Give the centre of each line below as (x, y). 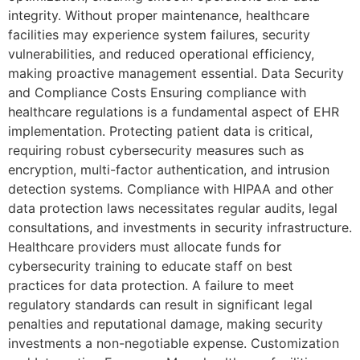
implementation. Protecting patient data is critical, (160, 131)
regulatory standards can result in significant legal (160, 305)
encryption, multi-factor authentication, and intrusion (169, 170)
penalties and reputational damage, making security (166, 324)
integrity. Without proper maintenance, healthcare (159, 16)
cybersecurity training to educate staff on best (150, 266)
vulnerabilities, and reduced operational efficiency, (161, 54)
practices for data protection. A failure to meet (151, 286)
